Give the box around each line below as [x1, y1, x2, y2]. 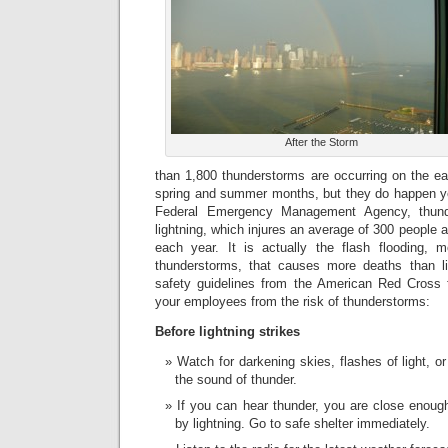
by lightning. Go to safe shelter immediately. [175, 416, 430, 431]
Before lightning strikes [155, 324, 300, 339]
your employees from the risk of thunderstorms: [155, 294, 430, 309]
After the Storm [284, 136, 358, 148]
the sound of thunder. [175, 372, 297, 387]
